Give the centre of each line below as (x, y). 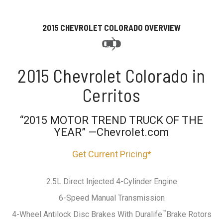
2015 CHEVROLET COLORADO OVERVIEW (111, 27)
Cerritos (111, 95)
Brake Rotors (189, 214)
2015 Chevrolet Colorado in (111, 75)
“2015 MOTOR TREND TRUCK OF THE (111, 120)
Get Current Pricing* (111, 154)
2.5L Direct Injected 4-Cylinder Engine (111, 181)
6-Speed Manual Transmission (111, 198)
